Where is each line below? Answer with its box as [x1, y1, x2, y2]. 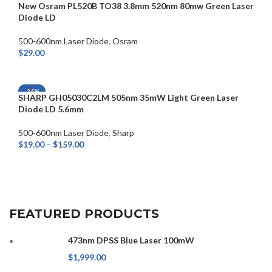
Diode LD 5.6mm [18, 104, 84, 115]
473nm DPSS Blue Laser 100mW [68, 235, 195, 246]
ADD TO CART [27, 64, 78, 74]
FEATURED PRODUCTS [9, 206, 160, 222]
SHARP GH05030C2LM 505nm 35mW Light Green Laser [18, 92, 239, 103]
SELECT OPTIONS [27, 156, 90, 166]
